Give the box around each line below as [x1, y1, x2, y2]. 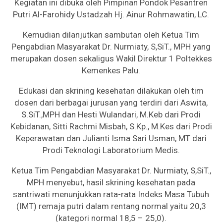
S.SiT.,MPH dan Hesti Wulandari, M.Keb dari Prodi [21, 109, 201, 119]
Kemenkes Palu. [82, 65, 140, 75]
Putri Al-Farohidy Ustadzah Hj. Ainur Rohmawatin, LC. [13, 9, 209, 19]
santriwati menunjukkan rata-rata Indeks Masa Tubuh [13, 189, 209, 199]
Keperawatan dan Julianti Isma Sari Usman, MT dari [15, 133, 207, 143]
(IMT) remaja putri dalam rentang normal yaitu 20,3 [16, 201, 206, 211]
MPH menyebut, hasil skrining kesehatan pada [27, 177, 195, 187]
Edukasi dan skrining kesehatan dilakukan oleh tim [18, 85, 204, 96]
